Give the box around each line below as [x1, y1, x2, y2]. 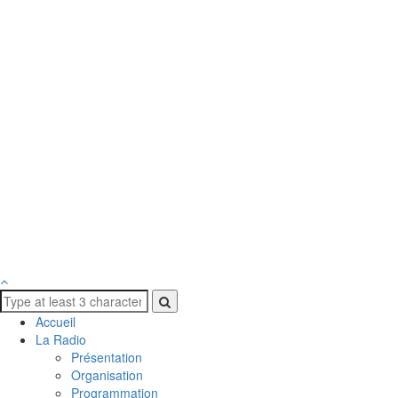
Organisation [71, 365, 143, 384]
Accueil [36, 312, 76, 330]
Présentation [71, 347, 142, 366]
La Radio [36, 330, 86, 348]
